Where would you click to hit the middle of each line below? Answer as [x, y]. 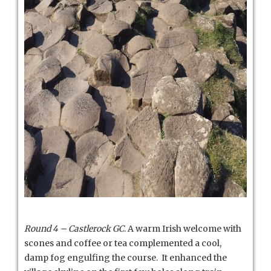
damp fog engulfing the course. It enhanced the [126, 258]
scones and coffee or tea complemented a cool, [123, 243]
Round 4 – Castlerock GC [74, 229]
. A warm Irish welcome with [183, 229]
